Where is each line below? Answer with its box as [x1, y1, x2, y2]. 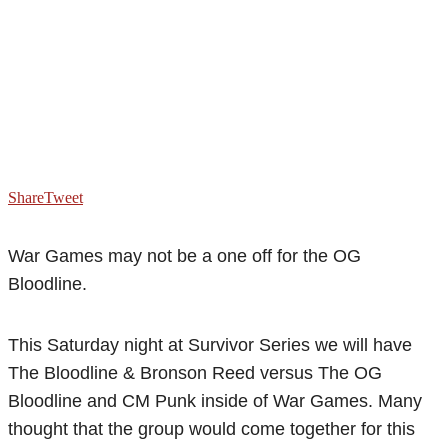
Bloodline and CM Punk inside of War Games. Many [8, 390, 422, 411]
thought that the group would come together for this [8, 418, 415, 439]
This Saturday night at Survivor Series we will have [8, 334, 412, 355]
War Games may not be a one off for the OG [8, 246, 361, 267]
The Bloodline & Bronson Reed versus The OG [8, 362, 382, 383]
